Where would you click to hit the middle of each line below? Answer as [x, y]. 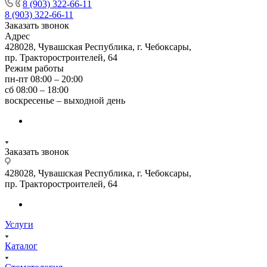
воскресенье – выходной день [65, 100]
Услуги [19, 224]
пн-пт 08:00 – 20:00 [44, 79]
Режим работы [34, 68]
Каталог [21, 246]
